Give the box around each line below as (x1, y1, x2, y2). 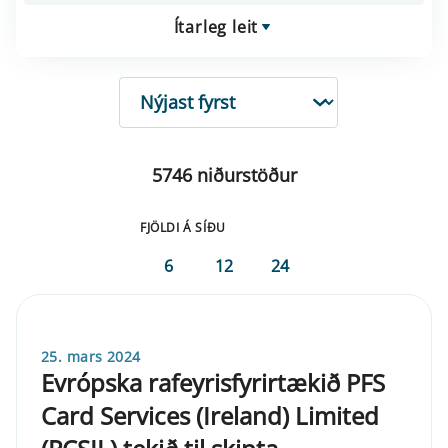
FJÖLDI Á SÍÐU (140, 218, 226, 236)
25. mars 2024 (41, 346, 141, 366)
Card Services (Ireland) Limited (41, 398, 379, 432)
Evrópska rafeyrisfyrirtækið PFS (41, 365, 385, 399)
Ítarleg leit (173, 15, 259, 38)
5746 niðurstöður (151, 162, 297, 187)
